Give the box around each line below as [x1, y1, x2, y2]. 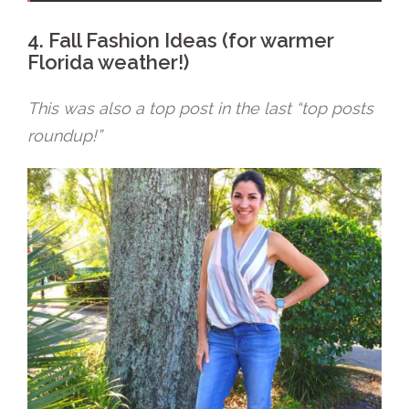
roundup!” [27, 126, 102, 145]
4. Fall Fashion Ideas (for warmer [27, 28, 334, 52]
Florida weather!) [27, 50, 189, 74]
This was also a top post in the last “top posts [27, 99, 373, 118]
